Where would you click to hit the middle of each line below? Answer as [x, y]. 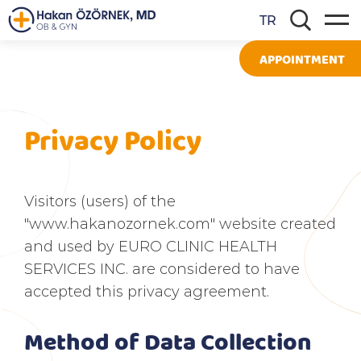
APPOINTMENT [302, 58]
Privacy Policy [113, 139]
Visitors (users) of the [100, 201]
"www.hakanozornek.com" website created [180, 223]
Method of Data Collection [168, 340]
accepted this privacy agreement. [147, 291]
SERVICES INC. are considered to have [162, 268]
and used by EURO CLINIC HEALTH [151, 246]
